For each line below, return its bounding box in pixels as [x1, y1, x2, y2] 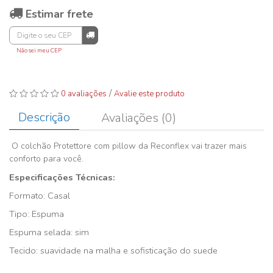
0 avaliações [61, 88, 107, 99]
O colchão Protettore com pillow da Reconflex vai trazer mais [12, 140, 247, 152]
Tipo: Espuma [9, 208, 64, 220]
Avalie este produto [114, 88, 185, 99]
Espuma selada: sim [9, 226, 89, 238]
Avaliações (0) [101, 110, 176, 126]
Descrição [18, 109, 70, 126]
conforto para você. [9, 153, 83, 165]
